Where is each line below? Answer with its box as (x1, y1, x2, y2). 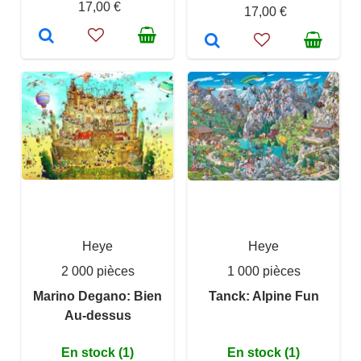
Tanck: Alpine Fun (208, 289, 319, 303)
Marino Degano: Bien (33, 289, 162, 303)
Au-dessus (64, 309, 131, 322)
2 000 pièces (60, 264, 135, 278)
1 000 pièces (226, 264, 301, 278)
